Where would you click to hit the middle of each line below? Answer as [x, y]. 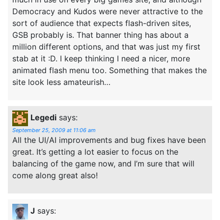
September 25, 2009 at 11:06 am [54, 130]
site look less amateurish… [61, 82]
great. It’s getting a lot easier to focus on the [95, 151]
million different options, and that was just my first [106, 46]
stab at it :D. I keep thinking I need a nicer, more [101, 58]
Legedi [43, 117]
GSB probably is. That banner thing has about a [100, 35]
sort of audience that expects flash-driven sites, [102, 23]
